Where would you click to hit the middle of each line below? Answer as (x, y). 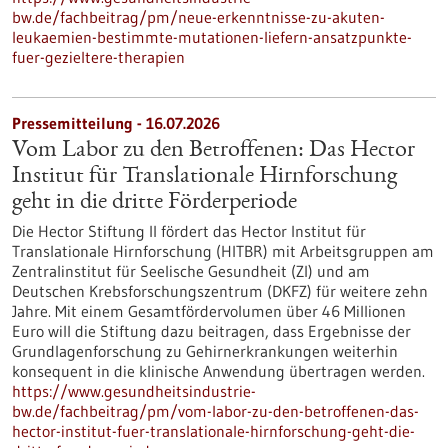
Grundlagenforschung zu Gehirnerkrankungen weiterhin (205, 351)
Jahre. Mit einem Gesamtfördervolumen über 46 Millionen (209, 311)
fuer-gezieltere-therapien (98, 57)
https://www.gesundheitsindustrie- (134, 391)
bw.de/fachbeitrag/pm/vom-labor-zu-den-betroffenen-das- (215, 411)
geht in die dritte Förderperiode (154, 203)
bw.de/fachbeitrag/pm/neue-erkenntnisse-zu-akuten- (198, 17)
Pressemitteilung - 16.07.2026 (116, 123)
